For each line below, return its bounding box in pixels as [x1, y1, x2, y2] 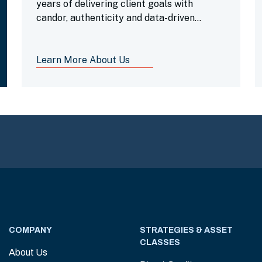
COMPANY [9, 226, 52, 235]
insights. [36, 26, 73, 37]
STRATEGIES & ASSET [140, 226, 233, 235]
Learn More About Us [36, 54, 130, 65]
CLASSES [140, 238, 180, 247]
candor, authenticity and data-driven [36, 12, 195, 23]
